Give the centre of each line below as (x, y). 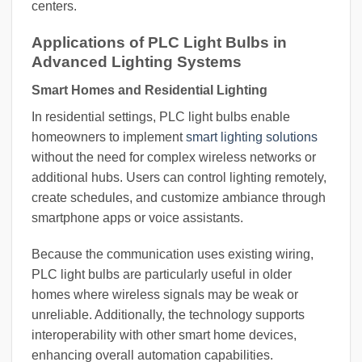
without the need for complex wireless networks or (174, 157)
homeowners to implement (109, 137)
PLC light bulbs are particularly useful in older (162, 275)
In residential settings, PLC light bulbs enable (161, 116)
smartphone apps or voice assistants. (137, 217)
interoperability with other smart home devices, (164, 335)
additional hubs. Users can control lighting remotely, (179, 177)
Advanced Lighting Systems (137, 61)
